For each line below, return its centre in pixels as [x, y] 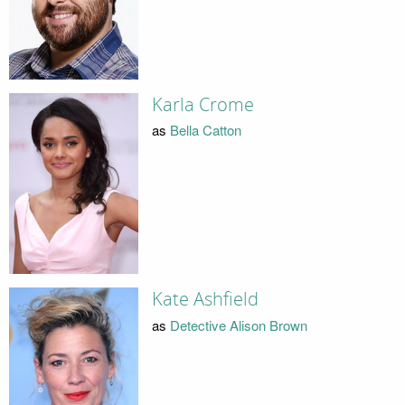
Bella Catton [205, 130]
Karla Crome [202, 104]
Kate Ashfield [205, 300]
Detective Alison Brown [238, 325]
